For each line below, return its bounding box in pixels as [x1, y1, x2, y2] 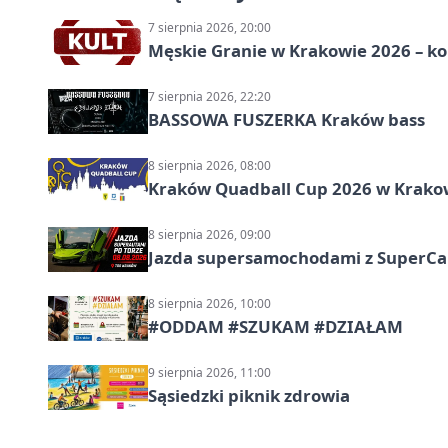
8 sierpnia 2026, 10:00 [148, 295, 271, 313]
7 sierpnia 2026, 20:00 [148, 19, 271, 37]
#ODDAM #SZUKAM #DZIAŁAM [148, 315, 403, 339]
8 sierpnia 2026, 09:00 [148, 226, 271, 244]
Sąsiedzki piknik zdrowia [148, 384, 350, 408]
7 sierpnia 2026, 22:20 [148, 88, 271, 106]
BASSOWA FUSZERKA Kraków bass [148, 108, 425, 132]
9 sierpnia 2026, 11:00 [148, 364, 271, 382]
